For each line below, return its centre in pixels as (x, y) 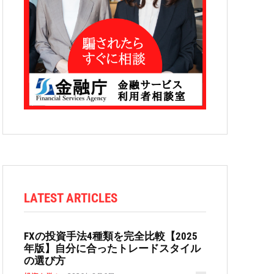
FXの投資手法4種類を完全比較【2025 (111, 236)
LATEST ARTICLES (71, 198)
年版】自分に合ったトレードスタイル (112, 248)
